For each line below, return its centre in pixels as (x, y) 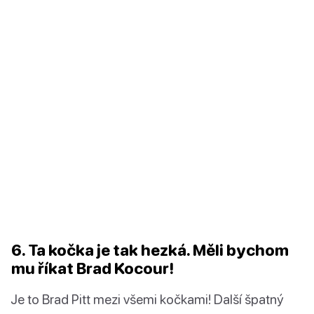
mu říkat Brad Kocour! (93, 268)
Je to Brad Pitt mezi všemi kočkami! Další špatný (147, 299)
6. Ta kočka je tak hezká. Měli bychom (150, 250)
